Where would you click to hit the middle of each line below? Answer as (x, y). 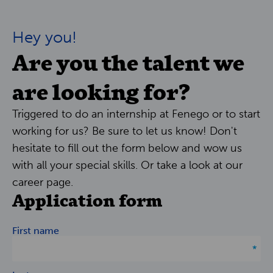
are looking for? (101, 90)
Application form (87, 199)
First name (36, 230)
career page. (43, 182)
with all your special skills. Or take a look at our (127, 165)
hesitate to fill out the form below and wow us (127, 148)
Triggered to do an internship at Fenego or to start (136, 114)
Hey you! (44, 37)
